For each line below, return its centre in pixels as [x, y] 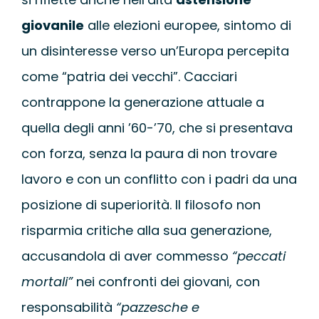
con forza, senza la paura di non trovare [149, 153]
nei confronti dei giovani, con [166, 281]
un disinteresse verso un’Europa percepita [155, 51]
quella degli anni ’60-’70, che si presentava [157, 127]
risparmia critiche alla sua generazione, [146, 230]
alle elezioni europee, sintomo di [187, 25]
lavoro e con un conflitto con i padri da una [159, 179]
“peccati [258, 256]
